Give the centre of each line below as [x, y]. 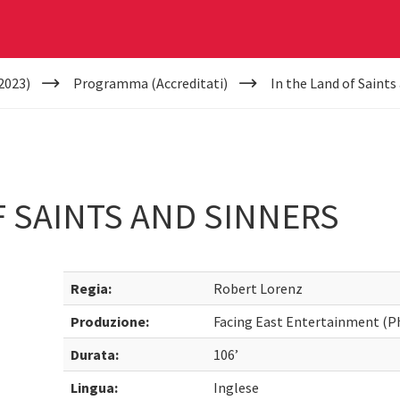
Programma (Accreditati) [150, 83]
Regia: [92, 288]
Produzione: [110, 321]
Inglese [237, 387]
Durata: [95, 354]
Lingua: [95, 387]
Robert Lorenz [258, 288]
